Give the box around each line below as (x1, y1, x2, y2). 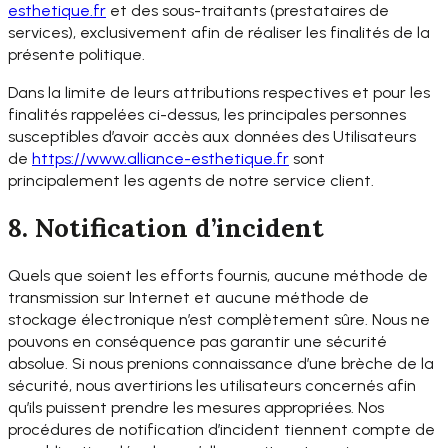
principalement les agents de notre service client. (8, 170, 374, 190)
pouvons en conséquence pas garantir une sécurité (8, 331, 387, 351)
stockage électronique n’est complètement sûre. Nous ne (8, 309, 430, 329)
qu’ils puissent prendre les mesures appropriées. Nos (8, 397, 384, 417)
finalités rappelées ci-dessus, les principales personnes (8, 104, 406, 124)
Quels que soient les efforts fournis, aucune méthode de (8, 265, 428, 285)
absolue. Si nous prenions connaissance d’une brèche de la (8, 353, 434, 373)
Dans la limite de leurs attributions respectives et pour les (8, 82, 430, 102)
